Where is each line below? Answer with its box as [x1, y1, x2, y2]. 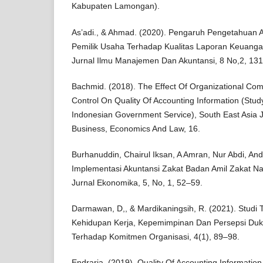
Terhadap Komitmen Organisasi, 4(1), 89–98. [72, 231, 240, 241]
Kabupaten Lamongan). [72, 1, 160, 11]
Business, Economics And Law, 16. [72, 123, 200, 133]
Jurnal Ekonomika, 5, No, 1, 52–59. [72, 177, 203, 187]
